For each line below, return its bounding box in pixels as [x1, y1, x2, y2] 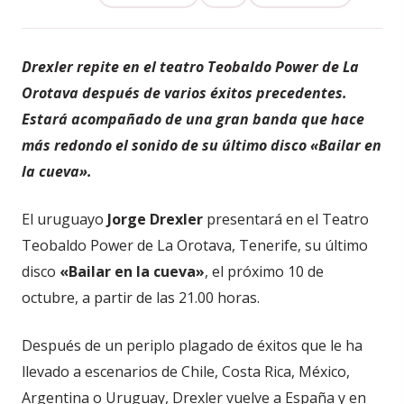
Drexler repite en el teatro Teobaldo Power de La [22, 57, 359, 77]
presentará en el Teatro [203, 209, 369, 229]
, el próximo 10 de [205, 262, 324, 281]
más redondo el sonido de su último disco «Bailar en [22, 135, 381, 155]
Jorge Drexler [107, 209, 203, 229]
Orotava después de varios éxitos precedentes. [22, 83, 347, 103]
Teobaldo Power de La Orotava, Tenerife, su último [22, 235, 368, 255]
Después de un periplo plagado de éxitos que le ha [22, 335, 363, 355]
